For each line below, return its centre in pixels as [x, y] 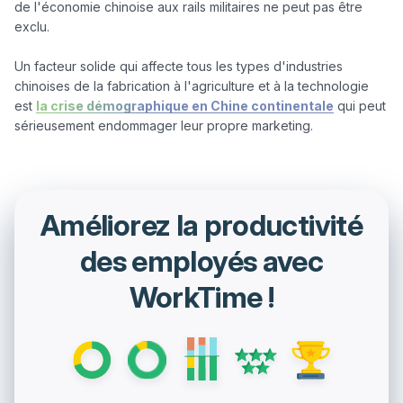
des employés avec [201, 262]
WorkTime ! [201, 298]
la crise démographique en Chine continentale [185, 106]
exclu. [34, 27]
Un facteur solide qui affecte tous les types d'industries [179, 67]
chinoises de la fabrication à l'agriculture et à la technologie [192, 86]
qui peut [360, 106]
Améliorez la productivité [201, 226]
